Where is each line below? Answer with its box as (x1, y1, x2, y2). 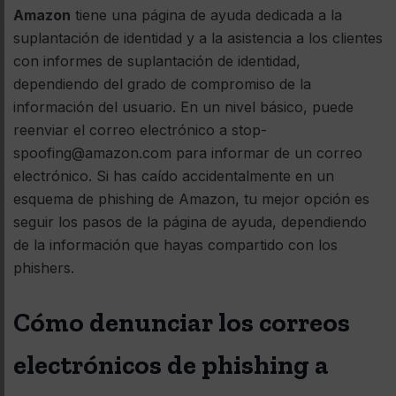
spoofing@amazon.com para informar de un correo (13, 143, 362, 162)
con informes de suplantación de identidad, (13, 51, 301, 70)
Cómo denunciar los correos (13, 306, 350, 339)
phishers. (13, 258, 74, 277)
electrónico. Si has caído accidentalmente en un (13, 166, 334, 185)
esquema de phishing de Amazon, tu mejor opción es (13, 189, 369, 208)
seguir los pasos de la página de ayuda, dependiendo (13, 212, 367, 231)
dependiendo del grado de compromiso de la (13, 74, 311, 93)
